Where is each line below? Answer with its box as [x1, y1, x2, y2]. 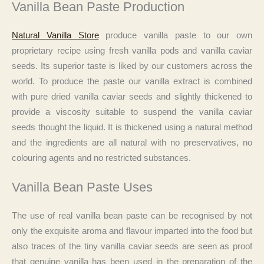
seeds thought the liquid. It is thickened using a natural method [12, 123, 252, 133]
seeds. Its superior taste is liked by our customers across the [12, 61, 252, 71]
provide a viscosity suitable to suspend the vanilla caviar [12, 107, 252, 117]
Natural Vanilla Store [12, 31, 99, 41]
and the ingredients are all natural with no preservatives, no [12, 138, 252, 148]
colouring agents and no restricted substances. [12, 153, 191, 163]
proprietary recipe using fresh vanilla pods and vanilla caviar [12, 46, 252, 56]
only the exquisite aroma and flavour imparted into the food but [12, 226, 252, 236]
